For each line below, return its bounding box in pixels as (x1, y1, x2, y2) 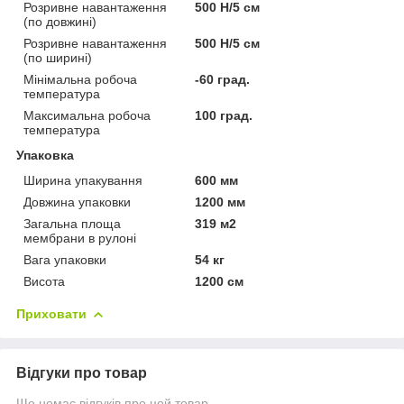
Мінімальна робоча (23, 71, 137, 87)
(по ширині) (23, 50, 92, 65)
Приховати (16, 306, 87, 321)
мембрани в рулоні (23, 230, 136, 245)
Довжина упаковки (23, 194, 131, 209)
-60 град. (195, 71, 251, 87)
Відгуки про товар (16, 364, 147, 381)
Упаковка (16, 147, 74, 162)
